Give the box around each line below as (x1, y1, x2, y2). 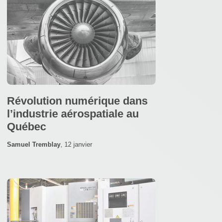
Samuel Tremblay (7, 140, 60, 148)
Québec (7, 120, 46, 133)
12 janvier (64, 140, 92, 148)
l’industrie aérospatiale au (7, 107, 139, 120)
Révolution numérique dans (7, 94, 148, 107)
